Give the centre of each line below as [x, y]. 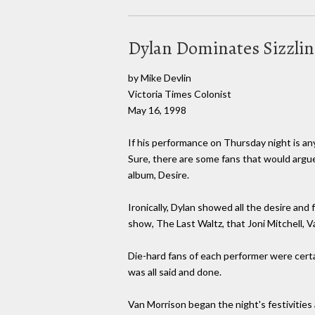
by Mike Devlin [160, 77]
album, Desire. [159, 175]
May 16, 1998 [157, 110]
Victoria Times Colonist [180, 94]
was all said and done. [175, 272]
